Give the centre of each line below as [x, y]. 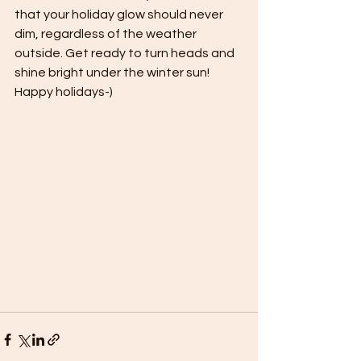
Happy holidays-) [64, 92]
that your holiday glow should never [120, 15]
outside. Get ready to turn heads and [126, 54]
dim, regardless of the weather [107, 34]
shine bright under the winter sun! [113, 73]
